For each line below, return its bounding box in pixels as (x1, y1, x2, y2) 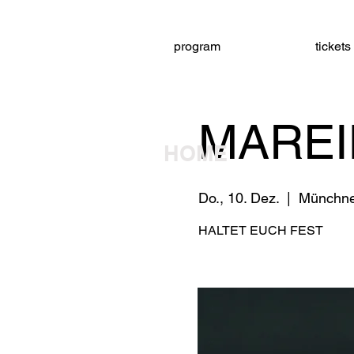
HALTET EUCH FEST (198, 223, 323, 238)
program (174, 39, 220, 54)
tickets (315, 39, 351, 54)
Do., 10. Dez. (198, 190, 279, 206)
